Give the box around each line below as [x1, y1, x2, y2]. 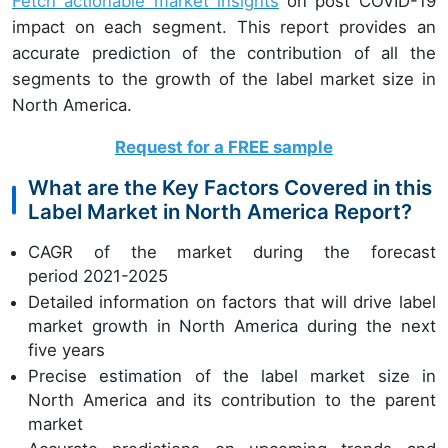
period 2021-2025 [28, 266, 168, 287]
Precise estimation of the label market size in [28, 365, 436, 386]
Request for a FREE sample [114, 137, 333, 158]
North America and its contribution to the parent [28, 389, 436, 410]
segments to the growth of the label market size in [12, 69, 436, 90]
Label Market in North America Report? [28, 199, 412, 225]
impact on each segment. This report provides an [12, 17, 436, 38]
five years [28, 339, 105, 360]
